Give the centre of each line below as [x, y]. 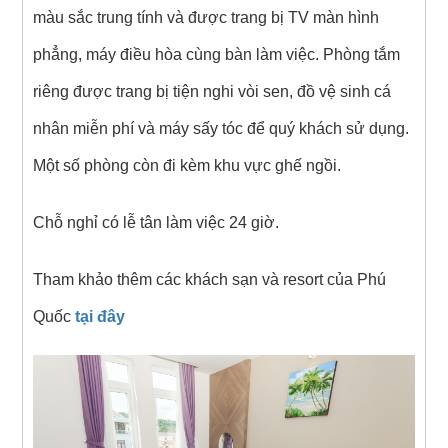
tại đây [99, 317]
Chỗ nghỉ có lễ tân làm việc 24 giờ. [157, 223]
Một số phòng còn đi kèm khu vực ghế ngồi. [186, 166]
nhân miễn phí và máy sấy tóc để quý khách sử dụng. [220, 129]
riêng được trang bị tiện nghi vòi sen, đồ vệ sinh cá [211, 92]
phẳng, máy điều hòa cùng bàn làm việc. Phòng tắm [216, 55]
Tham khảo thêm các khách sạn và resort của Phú [209, 280]
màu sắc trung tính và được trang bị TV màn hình [205, 18]
